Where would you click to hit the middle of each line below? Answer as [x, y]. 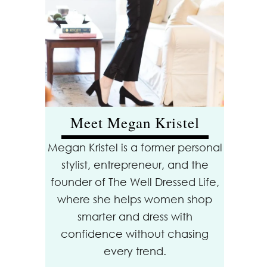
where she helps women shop [135, 199]
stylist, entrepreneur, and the [135, 164]
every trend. [135, 251]
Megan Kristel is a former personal [135, 147]
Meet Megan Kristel [135, 122]
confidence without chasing [135, 234]
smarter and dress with [135, 216]
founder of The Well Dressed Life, [135, 182]
